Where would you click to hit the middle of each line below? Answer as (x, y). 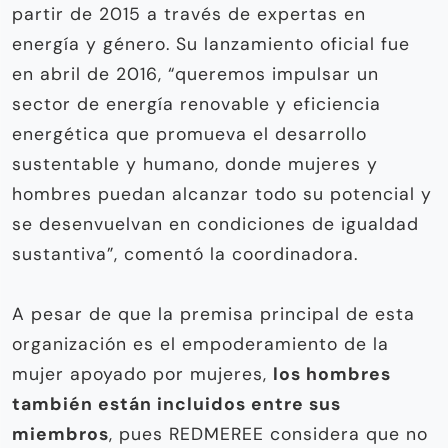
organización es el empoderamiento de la (200, 343)
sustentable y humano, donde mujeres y (195, 163)
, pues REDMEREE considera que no (268, 433)
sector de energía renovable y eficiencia (196, 103)
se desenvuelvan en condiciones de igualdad (215, 223)
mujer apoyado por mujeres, (142, 373)
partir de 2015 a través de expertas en (189, 13)
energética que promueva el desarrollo (189, 133)
